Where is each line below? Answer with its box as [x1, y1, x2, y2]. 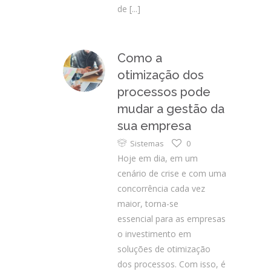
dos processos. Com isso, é [117, 258, 226, 270]
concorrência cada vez [117, 183, 205, 194]
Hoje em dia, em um [117, 152, 198, 164]
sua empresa [117, 119, 191, 133]
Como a [117, 51, 162, 65]
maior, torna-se [117, 198, 178, 209]
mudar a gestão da [117, 102, 224, 116]
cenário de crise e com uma [117, 168, 226, 179]
